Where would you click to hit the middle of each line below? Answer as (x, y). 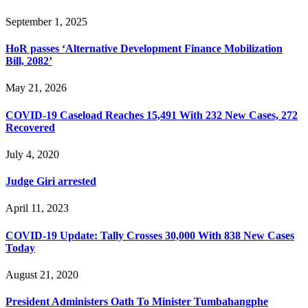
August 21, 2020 (42, 274)
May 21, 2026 (36, 88)
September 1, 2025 (46, 21)
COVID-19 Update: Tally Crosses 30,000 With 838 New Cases (150, 235)
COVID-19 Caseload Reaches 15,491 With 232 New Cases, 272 (152, 115)
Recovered (30, 127)
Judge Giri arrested (51, 181)
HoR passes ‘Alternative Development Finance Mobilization (144, 49)
